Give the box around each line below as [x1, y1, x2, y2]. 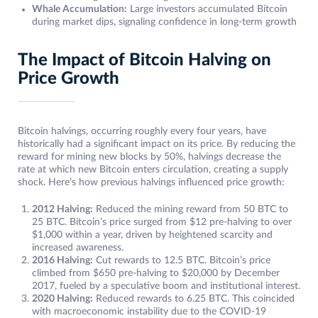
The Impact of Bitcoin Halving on [18, 52, 271, 70]
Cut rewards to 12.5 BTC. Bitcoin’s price [93, 256, 270, 266]
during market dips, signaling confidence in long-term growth [32, 17, 297, 28]
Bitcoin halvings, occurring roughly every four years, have [18, 126, 266, 137]
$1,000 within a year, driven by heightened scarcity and [32, 230, 273, 241]
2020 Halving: [32, 294, 93, 305]
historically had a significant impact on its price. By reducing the [18, 139, 295, 150]
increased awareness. [32, 243, 124, 253]
